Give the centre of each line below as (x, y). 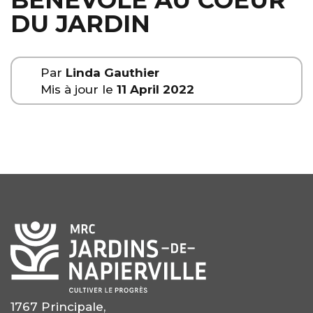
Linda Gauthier (112, 72)
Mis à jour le (78, 89)
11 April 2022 (155, 89)
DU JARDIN (80, 24)
